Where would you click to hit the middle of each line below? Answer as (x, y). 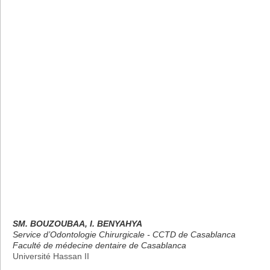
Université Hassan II (51, 256)
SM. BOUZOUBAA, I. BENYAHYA (77, 223)
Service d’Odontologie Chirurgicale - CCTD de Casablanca (124, 234)
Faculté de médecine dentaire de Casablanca (99, 245)
